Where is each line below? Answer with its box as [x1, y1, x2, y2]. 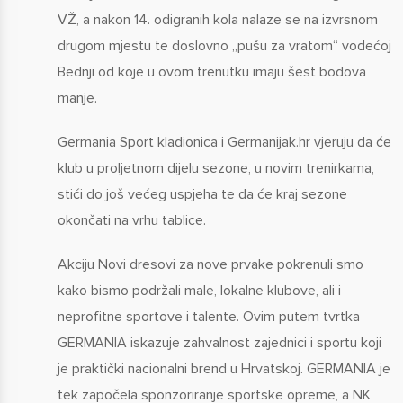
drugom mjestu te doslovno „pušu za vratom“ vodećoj [57, 36, 391, 55]
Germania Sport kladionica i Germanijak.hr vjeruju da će [57, 132, 391, 151]
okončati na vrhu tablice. [57, 210, 206, 229]
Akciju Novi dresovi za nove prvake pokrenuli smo [57, 255, 363, 273]
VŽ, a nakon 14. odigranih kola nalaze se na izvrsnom [57, 10, 378, 29]
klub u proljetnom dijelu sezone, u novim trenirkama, [57, 158, 374, 177]
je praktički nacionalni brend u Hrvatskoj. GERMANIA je [57, 359, 390, 378]
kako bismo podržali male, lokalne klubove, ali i [57, 281, 341, 300]
